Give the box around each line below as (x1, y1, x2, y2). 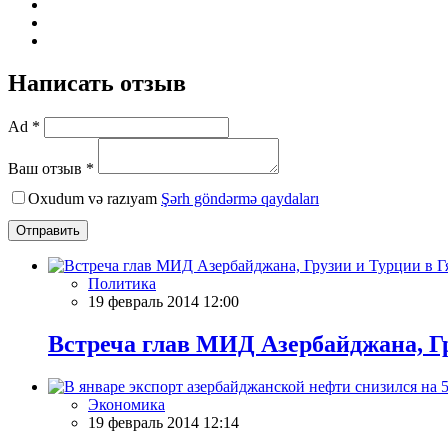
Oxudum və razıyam (28, 189, 161, 207)
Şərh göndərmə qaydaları (161, 189, 319, 207)
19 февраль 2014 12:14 (88, 413, 239, 431)
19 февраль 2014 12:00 (88, 292, 239, 310)
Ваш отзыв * (8, 159, 94, 177)
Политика (88, 274, 156, 292)
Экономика (88, 395, 165, 413)
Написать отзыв (8, 69, 186, 96)
